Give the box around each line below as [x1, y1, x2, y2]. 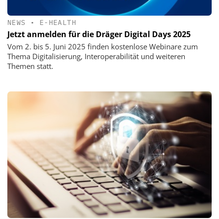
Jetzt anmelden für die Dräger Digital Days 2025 [7, 29, 191, 40]
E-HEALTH [39, 18, 77, 27]
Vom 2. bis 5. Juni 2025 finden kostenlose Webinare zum [7, 42, 198, 51]
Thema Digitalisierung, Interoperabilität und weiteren [7, 51, 185, 61]
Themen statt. [7, 61, 53, 71]
